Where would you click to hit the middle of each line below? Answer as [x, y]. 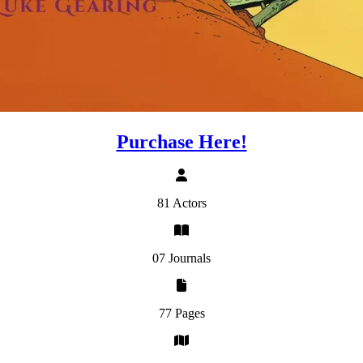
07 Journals [181, 258]
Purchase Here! [181, 141]
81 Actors [181, 203]
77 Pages [181, 314]
